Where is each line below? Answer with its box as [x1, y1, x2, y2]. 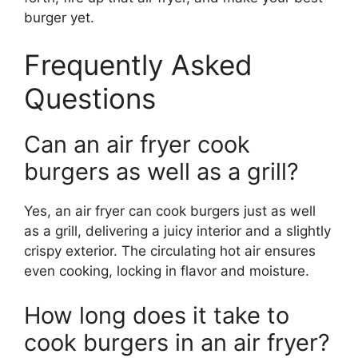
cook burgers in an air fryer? [24, 328, 330, 356]
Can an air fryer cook [24, 130, 250, 159]
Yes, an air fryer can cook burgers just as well [24, 203, 316, 220]
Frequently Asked [24, 48, 253, 82]
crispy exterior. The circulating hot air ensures [24, 243, 316, 260]
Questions [24, 82, 156, 116]
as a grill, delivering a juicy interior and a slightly [24, 223, 331, 240]
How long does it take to [24, 300, 289, 329]
